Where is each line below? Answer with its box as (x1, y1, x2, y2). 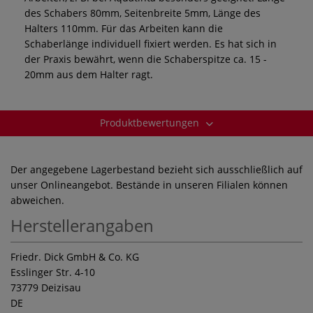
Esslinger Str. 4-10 (10, 265, 95, 279)
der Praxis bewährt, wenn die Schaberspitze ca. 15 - (24, 52, 267, 66)
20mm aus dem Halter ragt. (24, 67, 153, 81)
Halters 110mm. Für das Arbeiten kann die (24, 21, 223, 35)
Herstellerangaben (10, 213, 154, 237)
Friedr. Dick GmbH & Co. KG (10, 249, 139, 263)
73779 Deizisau (10, 280, 81, 294)
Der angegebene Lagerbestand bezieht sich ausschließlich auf (10, 162, 303, 176)
